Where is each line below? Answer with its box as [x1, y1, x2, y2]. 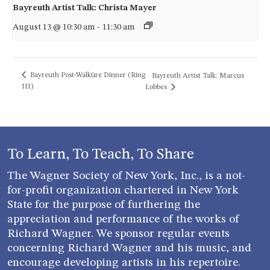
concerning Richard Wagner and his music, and [7, 242, 251, 254]
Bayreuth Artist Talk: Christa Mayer [13, 3, 157, 12]
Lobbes [145, 83, 169, 91]
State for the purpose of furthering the [7, 198, 200, 211]
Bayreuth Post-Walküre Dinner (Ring [28, 71, 145, 79]
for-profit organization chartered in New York [7, 184, 239, 196]
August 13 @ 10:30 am [13, 22, 95, 31]
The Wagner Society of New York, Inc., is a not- [7, 169, 245, 182]
